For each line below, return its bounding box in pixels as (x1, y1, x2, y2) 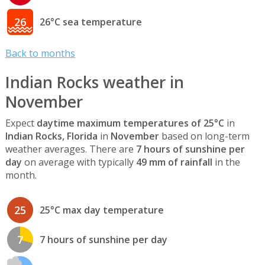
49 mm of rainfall (135, 156, 212, 169)
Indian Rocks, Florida (5, 130, 98, 143)
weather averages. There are (5, 143, 136, 156)
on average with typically (21, 156, 136, 169)
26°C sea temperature (39, 15, 142, 28)
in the (212, 156, 240, 169)
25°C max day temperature (39, 203, 164, 216)
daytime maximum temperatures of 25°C (36, 117, 224, 130)
